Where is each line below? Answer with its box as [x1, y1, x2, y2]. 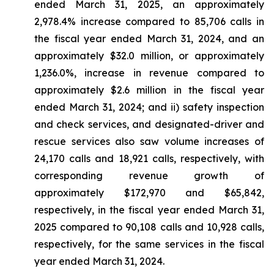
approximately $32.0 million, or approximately [34, 50, 264, 62]
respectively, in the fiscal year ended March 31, [34, 204, 264, 216]
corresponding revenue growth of [34, 169, 264, 182]
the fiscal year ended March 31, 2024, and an [34, 32, 264, 45]
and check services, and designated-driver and [34, 118, 264, 130]
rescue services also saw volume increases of [34, 135, 264, 147]
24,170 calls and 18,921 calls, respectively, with [34, 152, 264, 165]
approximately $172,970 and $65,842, [34, 187, 264, 199]
